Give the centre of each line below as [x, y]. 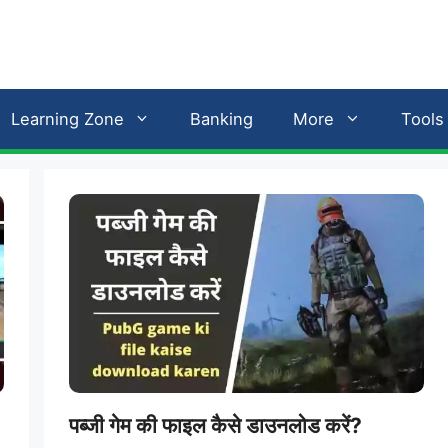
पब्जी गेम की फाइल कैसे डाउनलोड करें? [215, 426]
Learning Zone [67, 118]
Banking [221, 118]
